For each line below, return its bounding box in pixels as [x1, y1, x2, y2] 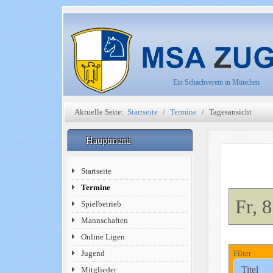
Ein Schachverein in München [173, 78, 260, 87]
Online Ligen [81, 232, 126, 241]
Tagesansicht [209, 107, 252, 116]
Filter [233, 249, 251, 258]
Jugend [81, 249, 105, 258]
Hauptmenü [86, 135, 133, 146]
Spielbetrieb [81, 199, 122, 208]
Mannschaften [81, 216, 129, 225]
